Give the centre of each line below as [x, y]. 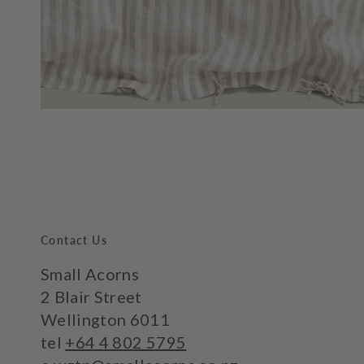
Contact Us [74, 240]
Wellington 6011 [106, 319]
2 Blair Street [91, 297]
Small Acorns [90, 274]
